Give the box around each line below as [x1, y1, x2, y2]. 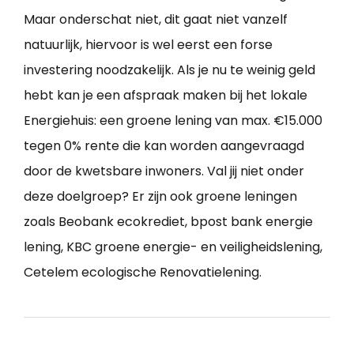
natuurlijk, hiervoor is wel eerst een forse [24, 36, 273, 55]
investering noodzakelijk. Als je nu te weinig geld [24, 61, 315, 80]
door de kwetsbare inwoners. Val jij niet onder [24, 162, 304, 181]
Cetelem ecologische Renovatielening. [24, 263, 262, 282]
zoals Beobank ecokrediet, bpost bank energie [24, 213, 313, 232]
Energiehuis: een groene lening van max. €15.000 [24, 111, 322, 130]
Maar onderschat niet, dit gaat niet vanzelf [24, 10, 288, 29]
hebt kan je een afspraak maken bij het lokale [24, 86, 307, 105]
